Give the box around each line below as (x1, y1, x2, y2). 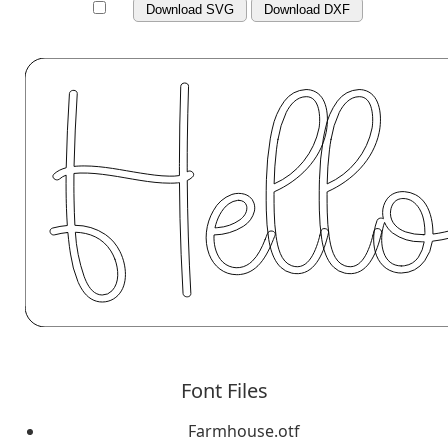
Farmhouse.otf (188, 420, 300, 443)
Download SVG (146, 2, 234, 17)
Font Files (180, 377, 268, 405)
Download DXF (264, 2, 350, 17)
